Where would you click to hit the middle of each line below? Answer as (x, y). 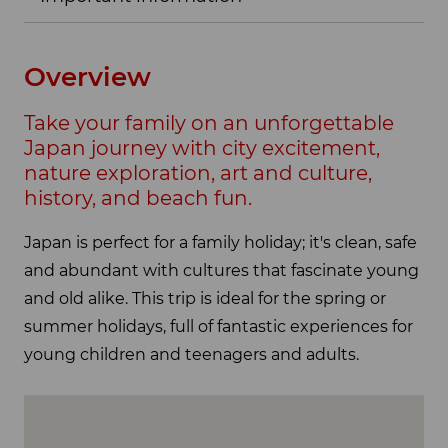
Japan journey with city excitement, (202, 147)
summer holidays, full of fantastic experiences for (218, 327)
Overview (87, 76)
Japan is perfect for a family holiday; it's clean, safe (220, 243)
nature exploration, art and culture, (198, 172)
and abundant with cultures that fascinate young (221, 271)
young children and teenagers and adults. (191, 355)
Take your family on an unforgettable (209, 122)
